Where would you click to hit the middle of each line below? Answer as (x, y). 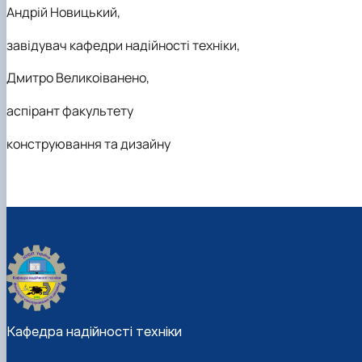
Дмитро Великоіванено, (78, 78)
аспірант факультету (70, 110)
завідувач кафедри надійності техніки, (123, 45)
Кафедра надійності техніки (94, 332)
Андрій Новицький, (63, 12)
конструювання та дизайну (88, 143)
